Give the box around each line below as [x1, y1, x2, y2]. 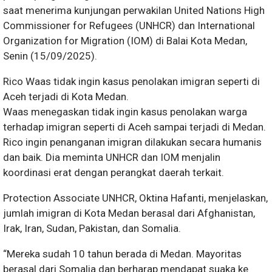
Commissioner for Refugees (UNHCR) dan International [3, 19, 255, 32]
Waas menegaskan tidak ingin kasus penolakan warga [3, 106, 247, 118]
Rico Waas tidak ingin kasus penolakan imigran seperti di [3, 75, 260, 87]
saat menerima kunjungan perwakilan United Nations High [3, 4, 265, 16]
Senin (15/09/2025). [3, 50, 97, 62]
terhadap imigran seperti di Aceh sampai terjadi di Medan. [3, 121, 266, 133]
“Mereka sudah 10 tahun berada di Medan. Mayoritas [3, 248, 242, 260]
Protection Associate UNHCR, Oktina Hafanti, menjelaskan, [3, 192, 268, 204]
